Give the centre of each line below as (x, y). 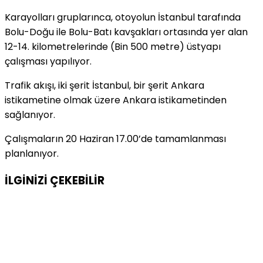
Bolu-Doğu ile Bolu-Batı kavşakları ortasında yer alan (126, 32)
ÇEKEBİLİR (77, 180)
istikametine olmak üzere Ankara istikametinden (116, 100)
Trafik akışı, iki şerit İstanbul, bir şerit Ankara (104, 85)
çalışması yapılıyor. (48, 61)
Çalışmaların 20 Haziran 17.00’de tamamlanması (115, 139)
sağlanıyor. (30, 114)
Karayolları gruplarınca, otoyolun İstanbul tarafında (123, 17)
